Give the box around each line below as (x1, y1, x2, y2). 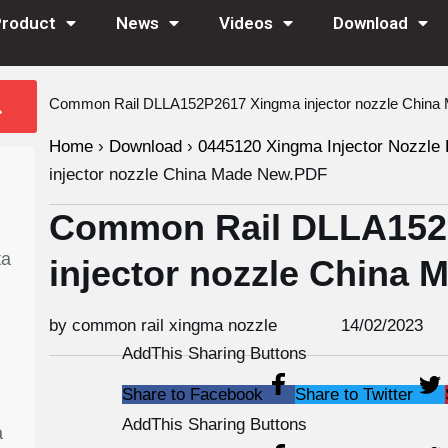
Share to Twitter (294, 385, 413, 404)
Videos (218, 13, 273, 33)
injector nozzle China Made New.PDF (48, 165, 327, 184)
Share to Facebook (121, 385, 263, 404)
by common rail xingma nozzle (48, 316, 277, 335)
